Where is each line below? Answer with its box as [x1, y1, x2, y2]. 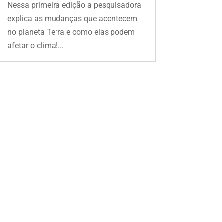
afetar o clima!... [7, 40, 64, 50]
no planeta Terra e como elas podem [7, 27, 135, 37]
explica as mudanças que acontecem [7, 13, 137, 23]
